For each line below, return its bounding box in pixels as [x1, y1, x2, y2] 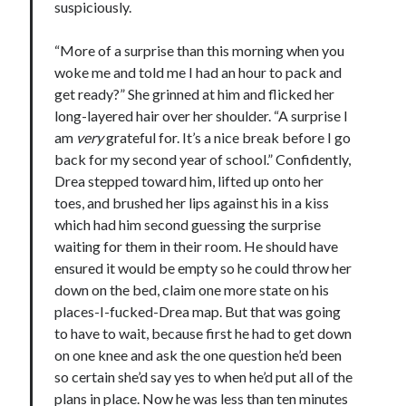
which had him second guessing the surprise [54, 215, 322, 233]
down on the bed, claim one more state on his [54, 280, 330, 298]
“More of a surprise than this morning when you [54, 41, 345, 59]
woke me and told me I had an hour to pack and [54, 63, 343, 81]
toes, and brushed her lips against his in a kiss [54, 193, 330, 211]
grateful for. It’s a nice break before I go [103, 128, 352, 146]
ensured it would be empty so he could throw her [54, 258, 353, 276]
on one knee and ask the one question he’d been [54, 345, 343, 363]
